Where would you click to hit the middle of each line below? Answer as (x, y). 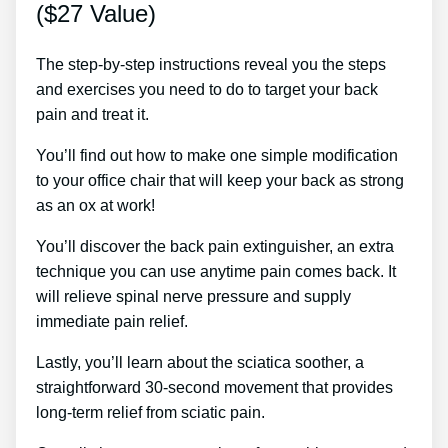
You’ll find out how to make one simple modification (217, 155)
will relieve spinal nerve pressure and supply (193, 296)
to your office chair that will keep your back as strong (220, 180)
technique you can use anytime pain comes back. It (216, 271)
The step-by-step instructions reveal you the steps (211, 64)
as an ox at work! (95, 205)
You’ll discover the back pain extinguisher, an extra (215, 246)
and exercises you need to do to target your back (207, 89)
